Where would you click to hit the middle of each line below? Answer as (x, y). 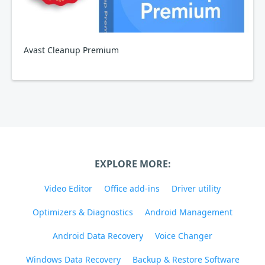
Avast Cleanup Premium (71, 50)
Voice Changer (184, 236)
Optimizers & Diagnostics (83, 212)
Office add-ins (132, 188)
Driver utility (196, 188)
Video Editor (68, 188)
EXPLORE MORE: (132, 164)
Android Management (189, 212)
